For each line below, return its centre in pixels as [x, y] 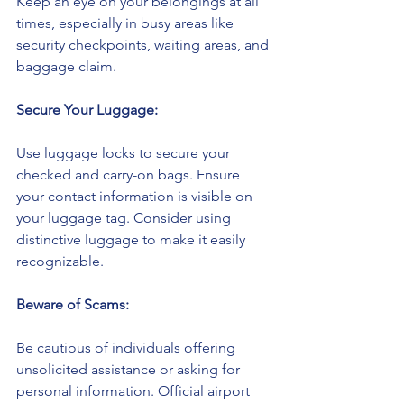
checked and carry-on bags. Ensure [130, 175]
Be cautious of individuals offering [128, 348]
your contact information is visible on [136, 197]
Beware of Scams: [73, 305]
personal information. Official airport [135, 391]
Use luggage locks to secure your [125, 153]
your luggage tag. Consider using [125, 218]
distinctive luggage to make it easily [133, 240]
